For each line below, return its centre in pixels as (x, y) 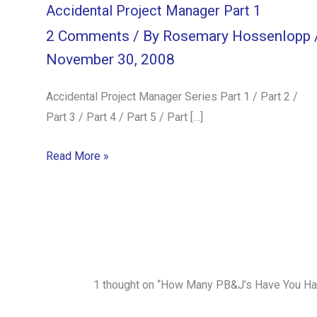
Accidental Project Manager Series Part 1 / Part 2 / (172, 97)
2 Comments (88, 36)
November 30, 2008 (110, 60)
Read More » (77, 156)
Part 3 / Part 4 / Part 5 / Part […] (125, 117)
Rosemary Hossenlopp (238, 36)
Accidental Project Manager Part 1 (154, 10)
